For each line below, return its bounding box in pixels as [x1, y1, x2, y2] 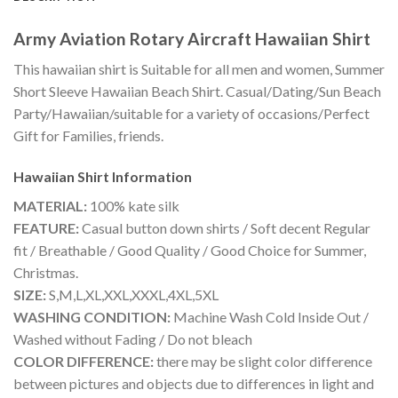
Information [112, 168, 192, 186]
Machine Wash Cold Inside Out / [171, 308, 369, 326]
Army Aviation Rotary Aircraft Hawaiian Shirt [13, 28, 370, 49]
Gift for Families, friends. [13, 127, 163, 145]
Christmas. [13, 264, 78, 282]
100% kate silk [87, 197, 179, 215]
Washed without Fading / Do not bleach [13, 330, 252, 348]
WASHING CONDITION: [13, 308, 171, 326]
